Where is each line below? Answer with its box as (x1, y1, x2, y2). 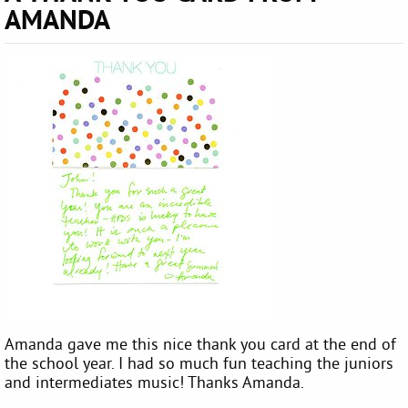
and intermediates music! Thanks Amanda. (5, 371, 304, 393)
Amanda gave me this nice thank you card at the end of (5, 332, 396, 354)
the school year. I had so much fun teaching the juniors (5, 352, 393, 373)
